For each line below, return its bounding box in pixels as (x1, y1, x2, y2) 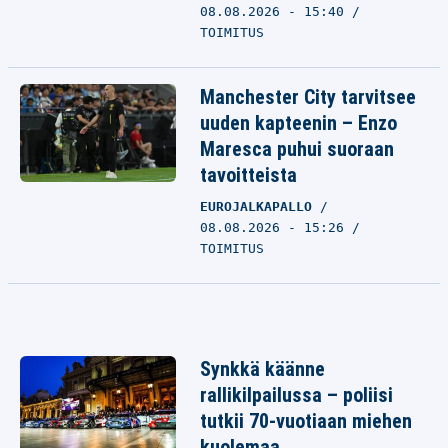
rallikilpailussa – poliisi (200, 383, 393, 407)
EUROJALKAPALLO (200, 199, 320, 214)
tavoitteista (200, 163, 297, 187)
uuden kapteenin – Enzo (200, 111, 397, 135)
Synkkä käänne (200, 357, 325, 381)
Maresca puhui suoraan (200, 137, 394, 161)
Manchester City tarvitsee (200, 85, 416, 109)
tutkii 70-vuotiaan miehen (200, 409, 412, 433)
